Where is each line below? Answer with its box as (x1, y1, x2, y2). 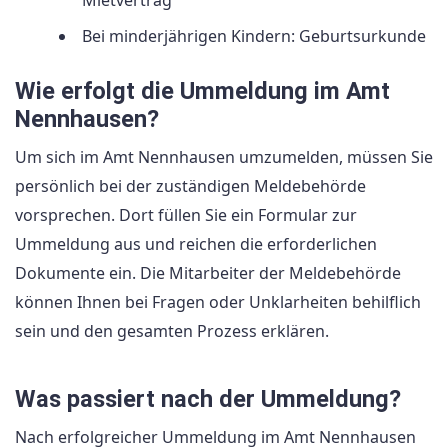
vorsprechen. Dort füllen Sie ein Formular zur (15, 203, 357, 226)
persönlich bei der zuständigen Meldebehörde (15, 174, 366, 197)
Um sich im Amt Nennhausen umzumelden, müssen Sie (15, 145, 433, 168)
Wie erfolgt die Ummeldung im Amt (15, 76, 390, 105)
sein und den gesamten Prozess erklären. (15, 319, 329, 342)
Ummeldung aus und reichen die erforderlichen (15, 232, 377, 255)
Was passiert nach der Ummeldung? (15, 385, 401, 414)
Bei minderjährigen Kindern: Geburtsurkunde (82, 24, 426, 47)
